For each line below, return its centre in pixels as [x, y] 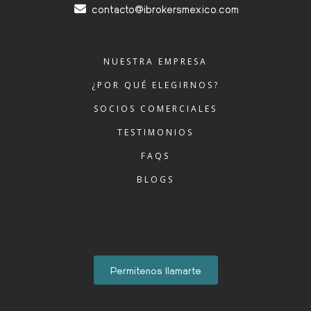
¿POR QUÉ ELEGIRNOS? [155, 85]
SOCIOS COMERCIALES [155, 108]
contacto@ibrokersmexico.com [165, 8]
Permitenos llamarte [155, 270]
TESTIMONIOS [155, 132]
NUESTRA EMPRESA [155, 61]
